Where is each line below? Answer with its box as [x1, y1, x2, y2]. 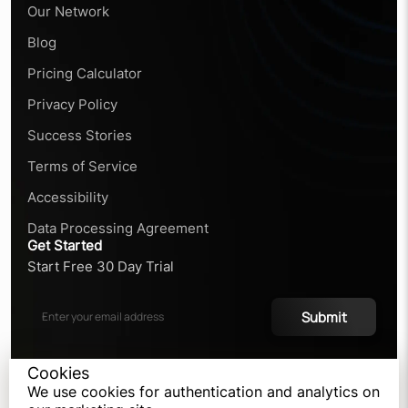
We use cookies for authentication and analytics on [27, 382, 380, 401]
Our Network [27, 3, 109, 20]
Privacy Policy [27, 96, 117, 113]
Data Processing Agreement [27, 219, 209, 237]
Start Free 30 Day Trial [27, 258, 174, 275]
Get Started [27, 237, 102, 254]
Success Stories [27, 127, 132, 144]
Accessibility [27, 189, 108, 206]
